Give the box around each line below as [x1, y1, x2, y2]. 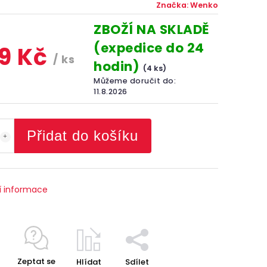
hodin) [94, 58, 143, 75]
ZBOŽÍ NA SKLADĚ [94, 21, 210, 38]
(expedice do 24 [94, 39, 204, 57]
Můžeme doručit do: [94, 76, 176, 86]
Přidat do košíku [27, 128, 138, 144]
